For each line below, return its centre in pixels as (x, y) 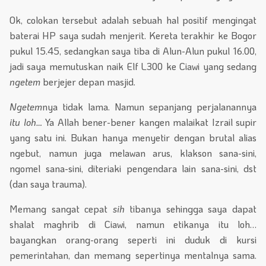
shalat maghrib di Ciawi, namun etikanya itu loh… (133, 224)
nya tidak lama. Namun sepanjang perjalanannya (149, 106)
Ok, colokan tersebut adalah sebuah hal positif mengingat (133, 20)
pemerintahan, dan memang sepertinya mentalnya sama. (133, 255)
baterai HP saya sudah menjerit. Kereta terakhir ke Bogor (133, 35)
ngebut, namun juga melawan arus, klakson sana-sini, (133, 153)
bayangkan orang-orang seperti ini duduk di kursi (133, 239)
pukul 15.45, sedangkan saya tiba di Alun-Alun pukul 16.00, (133, 50)
